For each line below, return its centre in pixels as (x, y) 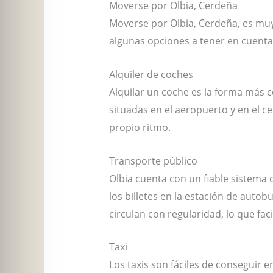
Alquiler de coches (151, 74)
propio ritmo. (140, 127)
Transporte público (153, 161)
